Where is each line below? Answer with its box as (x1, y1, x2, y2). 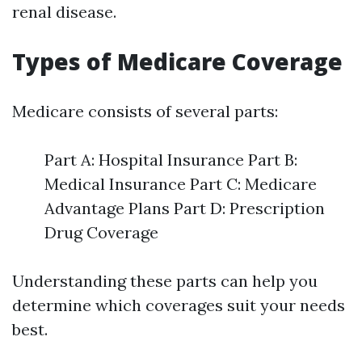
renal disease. (12, 2, 116, 22)
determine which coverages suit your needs (12, 295, 345, 315)
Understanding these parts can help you (12, 271, 318, 291)
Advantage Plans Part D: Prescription (44, 198, 325, 218)
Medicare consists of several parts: (12, 101, 278, 121)
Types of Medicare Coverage (12, 46, 343, 77)
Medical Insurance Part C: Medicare (44, 174, 317, 194)
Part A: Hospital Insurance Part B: (44, 149, 297, 170)
